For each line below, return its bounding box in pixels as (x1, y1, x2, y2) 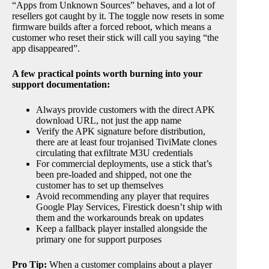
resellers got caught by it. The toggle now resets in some (12, 11, 224, 22)
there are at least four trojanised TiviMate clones (36, 137, 217, 148)
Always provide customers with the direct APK (36, 104, 215, 115)
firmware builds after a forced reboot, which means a (12, 22, 211, 32)
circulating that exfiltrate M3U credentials (36, 148, 193, 159)
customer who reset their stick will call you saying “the (12, 32, 219, 43)
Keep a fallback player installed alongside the (36, 223, 207, 234)
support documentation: (12, 79, 110, 90)
